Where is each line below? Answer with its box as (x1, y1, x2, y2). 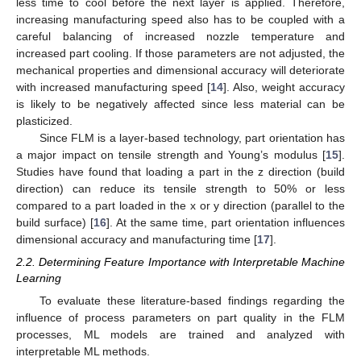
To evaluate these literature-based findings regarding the (39, 293, 345, 307)
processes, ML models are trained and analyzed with (16, 327, 345, 341)
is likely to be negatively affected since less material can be (16, 98, 345, 111)
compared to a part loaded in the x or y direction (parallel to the (16, 199, 345, 213)
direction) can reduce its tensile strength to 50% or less (16, 182, 345, 196)
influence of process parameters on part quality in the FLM (16, 310, 345, 324)
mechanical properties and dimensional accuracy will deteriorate (16, 64, 345, 77)
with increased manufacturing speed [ (16, 81, 210, 94)
